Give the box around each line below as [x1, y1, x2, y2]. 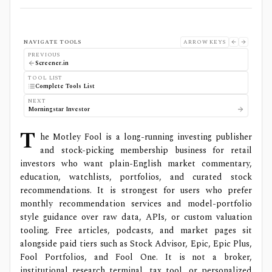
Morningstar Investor [28, 104, 90, 114]
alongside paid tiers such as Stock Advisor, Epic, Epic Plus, [20, 237, 252, 250]
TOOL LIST [28, 73, 63, 82]
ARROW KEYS [183, 37, 226, 46]
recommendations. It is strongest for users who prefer [20, 183, 252, 197]
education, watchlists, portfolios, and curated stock [20, 170, 252, 183]
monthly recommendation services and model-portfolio [20, 197, 252, 210]
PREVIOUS [28, 50, 61, 59]
